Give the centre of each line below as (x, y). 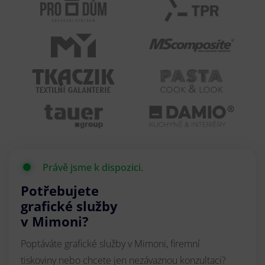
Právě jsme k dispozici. (93, 167)
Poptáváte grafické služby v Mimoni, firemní (110, 243)
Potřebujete (60, 190)
